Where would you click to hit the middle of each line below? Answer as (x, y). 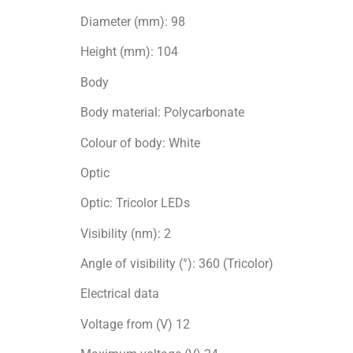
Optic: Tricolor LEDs (135, 203)
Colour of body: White (140, 143)
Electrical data (120, 294)
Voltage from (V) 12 (135, 324)
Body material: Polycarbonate (162, 113)
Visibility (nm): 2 (126, 233)
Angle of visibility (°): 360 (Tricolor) (177, 264)
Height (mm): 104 (129, 52)
